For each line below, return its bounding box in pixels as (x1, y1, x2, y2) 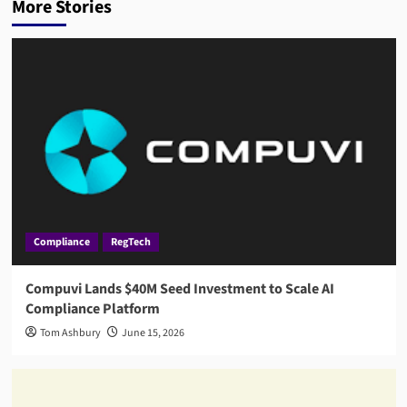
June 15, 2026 (121, 324, 184, 341)
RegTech (110, 233, 151, 250)
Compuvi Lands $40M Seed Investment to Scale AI (25, 278, 334, 299)
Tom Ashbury (39, 324, 101, 341)
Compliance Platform (25, 298, 160, 319)
